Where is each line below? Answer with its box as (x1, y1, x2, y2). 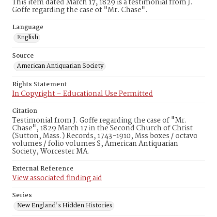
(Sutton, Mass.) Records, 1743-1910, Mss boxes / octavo (12, 130, 198, 142)
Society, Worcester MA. (12, 146, 90, 157)
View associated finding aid (12, 172, 102, 184)
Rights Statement (12, 79, 67, 90)
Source (12, 51, 34, 61)
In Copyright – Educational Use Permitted (12, 88, 153, 100)
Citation (12, 106, 37, 116)
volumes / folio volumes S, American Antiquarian (12, 138, 178, 150)
